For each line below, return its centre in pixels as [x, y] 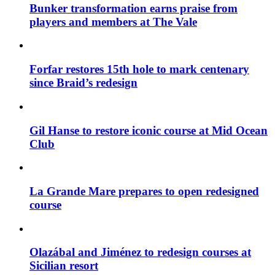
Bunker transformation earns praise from [134, 8]
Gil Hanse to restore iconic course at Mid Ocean [149, 130]
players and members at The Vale [113, 21]
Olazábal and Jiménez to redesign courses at [140, 252]
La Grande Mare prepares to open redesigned [144, 191]
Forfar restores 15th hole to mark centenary [139, 69]
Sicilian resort [64, 266]
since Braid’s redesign [83, 83]
